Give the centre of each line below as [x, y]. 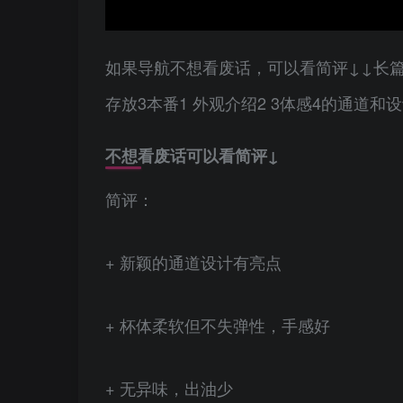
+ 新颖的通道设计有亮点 [193, 262]
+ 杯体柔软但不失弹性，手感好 [218, 325]
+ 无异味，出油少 [169, 388]
